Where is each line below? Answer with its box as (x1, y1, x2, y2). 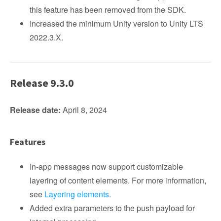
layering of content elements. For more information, (30, 175, 206, 186)
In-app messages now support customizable (30, 161, 183, 172)
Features (10, 136, 45, 147)
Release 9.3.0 (10, 76, 74, 90)
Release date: (10, 104, 61, 115)
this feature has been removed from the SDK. (30, 4, 186, 15)
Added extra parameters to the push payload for (30, 202, 195, 214)
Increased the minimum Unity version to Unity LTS (30, 18, 203, 29)
